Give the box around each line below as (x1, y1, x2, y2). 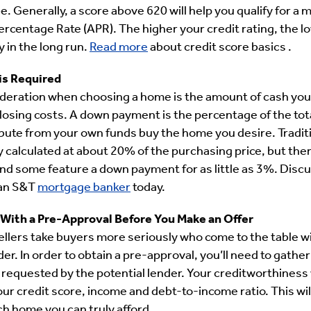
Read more (90, 41, 148, 54)
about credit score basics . (148, 41, 292, 54)
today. (131, 181, 165, 194)
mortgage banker (37, 181, 131, 194)
